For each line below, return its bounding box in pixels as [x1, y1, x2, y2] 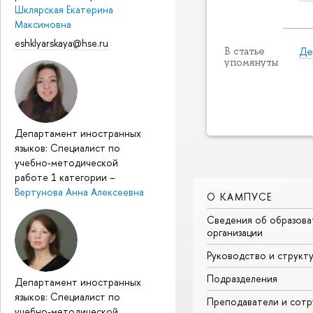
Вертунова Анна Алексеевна [15, 185, 144, 199]
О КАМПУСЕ [207, 189, 272, 203]
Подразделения [207, 271, 277, 285]
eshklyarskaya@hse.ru [15, 36, 108, 50]
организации [207, 225, 263, 239]
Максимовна [15, 17, 71, 31]
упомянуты [224, 56, 278, 69]
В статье [224, 45, 265, 58]
